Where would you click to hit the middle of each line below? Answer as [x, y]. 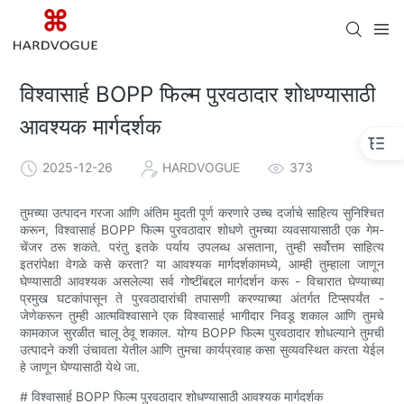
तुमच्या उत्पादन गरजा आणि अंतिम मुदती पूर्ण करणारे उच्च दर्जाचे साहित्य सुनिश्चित [202, 212]
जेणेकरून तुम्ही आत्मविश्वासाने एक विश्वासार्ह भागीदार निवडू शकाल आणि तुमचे [202, 315]
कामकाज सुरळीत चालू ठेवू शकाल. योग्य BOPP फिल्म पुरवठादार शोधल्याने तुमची [202, 332]
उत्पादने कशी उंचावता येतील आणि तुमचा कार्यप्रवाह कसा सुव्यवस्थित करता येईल [202, 349]
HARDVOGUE [202, 167]
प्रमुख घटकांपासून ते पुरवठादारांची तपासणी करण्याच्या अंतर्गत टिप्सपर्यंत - [202, 298]
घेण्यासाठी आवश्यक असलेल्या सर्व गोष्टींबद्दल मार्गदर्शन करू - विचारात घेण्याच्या [202, 280]
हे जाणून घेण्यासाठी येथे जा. [80, 366]
